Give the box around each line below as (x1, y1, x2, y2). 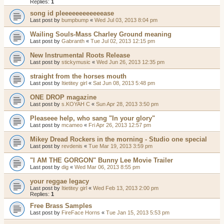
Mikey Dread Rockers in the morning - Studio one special (30, 135, 207, 143)
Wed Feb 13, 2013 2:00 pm (93, 185, 158, 191)
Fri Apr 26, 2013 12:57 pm (88, 122, 151, 128)
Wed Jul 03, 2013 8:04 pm (94, 17, 157, 23)
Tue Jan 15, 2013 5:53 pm (106, 209, 169, 215)
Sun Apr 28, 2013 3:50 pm (96, 101, 158, 107)
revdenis (61, 143, 82, 149)
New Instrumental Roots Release (30, 51, 130, 59)
